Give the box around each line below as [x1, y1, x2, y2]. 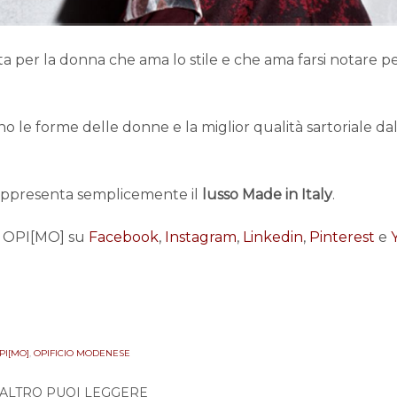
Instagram [165, 228, 237, 245]
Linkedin [243, 228, 303, 245]
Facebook [89, 228, 159, 245]
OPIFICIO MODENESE [34, 346, 130, 359]
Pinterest [309, 228, 375, 245]
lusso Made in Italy [202, 185, 332, 203]
